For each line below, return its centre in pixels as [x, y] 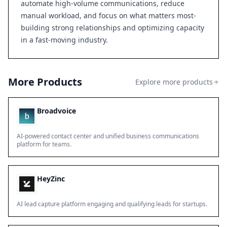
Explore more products [174, 82]
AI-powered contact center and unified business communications [108, 136]
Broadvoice [56, 111]
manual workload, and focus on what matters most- [108, 15]
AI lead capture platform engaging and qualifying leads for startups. [112, 204]
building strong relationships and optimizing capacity [112, 28]
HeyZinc [51, 179]
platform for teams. [44, 144]
